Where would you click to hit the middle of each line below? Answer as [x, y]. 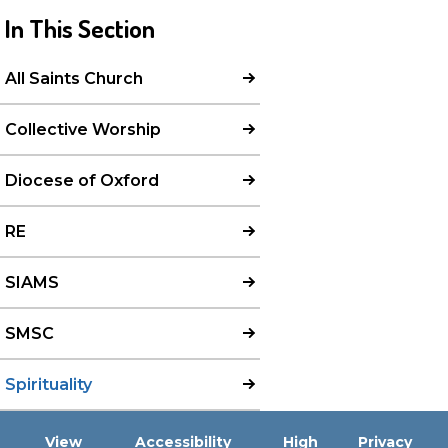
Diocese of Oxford [82, 180]
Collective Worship [83, 129]
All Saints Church [74, 78]
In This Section [80, 27]
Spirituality [48, 384]
